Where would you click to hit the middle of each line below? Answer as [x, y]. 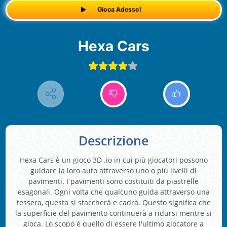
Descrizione [113, 141]
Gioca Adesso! [119, 10]
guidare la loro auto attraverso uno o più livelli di [113, 171]
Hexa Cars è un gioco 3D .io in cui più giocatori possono [113, 160]
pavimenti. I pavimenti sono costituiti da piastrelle [113, 181]
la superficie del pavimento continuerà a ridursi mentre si [113, 213]
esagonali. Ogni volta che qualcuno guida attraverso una [113, 192]
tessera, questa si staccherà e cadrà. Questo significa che [113, 203]
